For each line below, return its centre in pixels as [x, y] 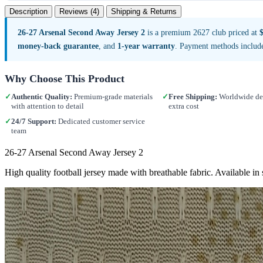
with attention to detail [48, 106]
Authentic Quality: [42, 96]
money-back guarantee [58, 46]
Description [28, 11]
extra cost [183, 106]
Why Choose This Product [65, 78]
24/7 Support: [34, 121]
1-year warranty [146, 46]
